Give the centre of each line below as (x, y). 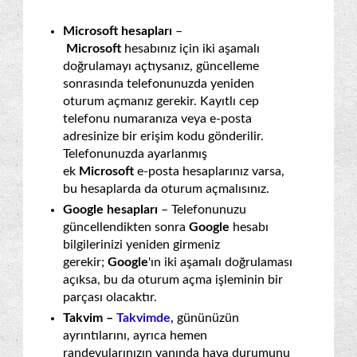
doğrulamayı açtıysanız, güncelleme (161, 66)
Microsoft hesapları (118, 31)
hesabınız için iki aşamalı (192, 48)
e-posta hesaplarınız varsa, (211, 171)
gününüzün (206, 318)
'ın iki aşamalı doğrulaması (220, 262)
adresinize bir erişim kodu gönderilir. (163, 136)
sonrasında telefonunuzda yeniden (159, 83)
